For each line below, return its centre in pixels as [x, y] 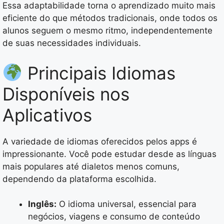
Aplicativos [47, 115]
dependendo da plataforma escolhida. [79, 179]
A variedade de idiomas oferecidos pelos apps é [100, 141]
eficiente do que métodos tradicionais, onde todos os [110, 18]
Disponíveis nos [66, 94]
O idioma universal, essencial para [126, 204]
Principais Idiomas [99, 73]
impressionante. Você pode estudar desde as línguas [109, 154]
